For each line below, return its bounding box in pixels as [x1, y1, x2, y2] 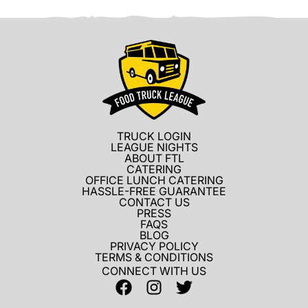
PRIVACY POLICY [109, 239, 199, 254]
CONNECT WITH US [102, 264, 206, 278]
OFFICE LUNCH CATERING [85, 173, 223, 188]
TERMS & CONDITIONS [95, 250, 213, 265]
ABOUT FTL [124, 151, 184, 166]
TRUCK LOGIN [117, 129, 191, 144]
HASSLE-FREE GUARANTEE [82, 184, 226, 199]
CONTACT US [118, 195, 190, 210]
